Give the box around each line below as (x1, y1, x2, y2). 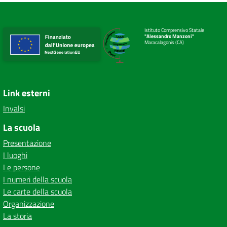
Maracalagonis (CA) (144, 39, 184, 46)
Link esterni (3, 86, 50, 100)
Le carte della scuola (3, 185, 72, 198)
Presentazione (3, 137, 51, 149)
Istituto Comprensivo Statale (144, 26, 204, 34)
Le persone (3, 161, 40, 173)
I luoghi (3, 149, 27, 161)
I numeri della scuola (3, 173, 72, 185)
